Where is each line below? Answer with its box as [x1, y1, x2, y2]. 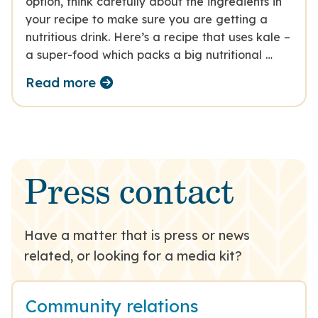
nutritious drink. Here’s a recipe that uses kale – [26, 29, 291, 44]
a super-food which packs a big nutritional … [26, 47, 273, 62]
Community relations [26, 295, 199, 317]
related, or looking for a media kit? [24, 247, 243, 264]
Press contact [24, 177, 235, 212]
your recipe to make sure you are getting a [26, 11, 268, 26]
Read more [26, 74, 97, 91]
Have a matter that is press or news [24, 226, 251, 243]
